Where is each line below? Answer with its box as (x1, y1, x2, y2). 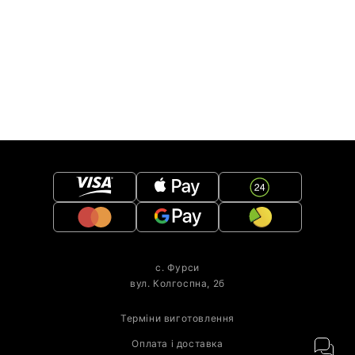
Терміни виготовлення (120, 312, 235, 325)
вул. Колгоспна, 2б (130, 277, 225, 290)
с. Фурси (155, 261, 200, 274)
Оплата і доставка (132, 338, 223, 350)
